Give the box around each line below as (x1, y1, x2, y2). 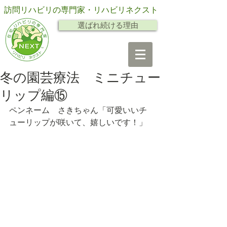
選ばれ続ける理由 (78, 21, 138, 29)
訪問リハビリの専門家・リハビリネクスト (4, 6, 158, 14)
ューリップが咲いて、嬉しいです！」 (9, 118, 147, 127)
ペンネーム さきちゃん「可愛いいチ (9, 106, 147, 115)
